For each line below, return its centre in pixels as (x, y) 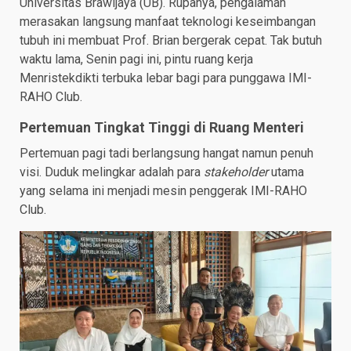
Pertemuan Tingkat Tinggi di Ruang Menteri (162, 128)
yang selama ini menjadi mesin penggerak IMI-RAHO (163, 191)
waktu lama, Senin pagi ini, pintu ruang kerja (136, 60)
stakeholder (236, 172)
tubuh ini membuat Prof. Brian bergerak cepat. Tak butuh (171, 41)
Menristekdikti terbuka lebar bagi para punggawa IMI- (166, 78)
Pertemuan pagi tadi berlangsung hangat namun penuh (166, 154)
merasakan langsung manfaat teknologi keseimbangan (168, 22)
